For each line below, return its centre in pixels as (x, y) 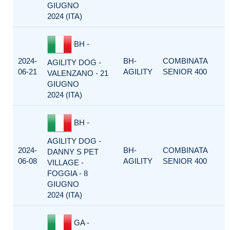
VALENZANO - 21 (78, 73)
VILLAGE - (65, 162)
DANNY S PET (73, 152)
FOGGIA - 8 (68, 173)
